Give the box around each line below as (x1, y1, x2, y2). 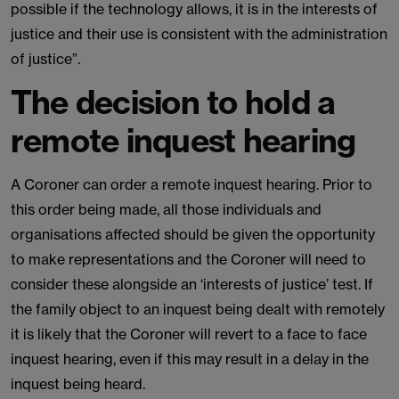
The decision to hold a (11, 82, 336, 122)
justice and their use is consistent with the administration (11, 25, 387, 43)
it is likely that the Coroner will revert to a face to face (11, 325, 367, 343)
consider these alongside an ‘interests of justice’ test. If (11, 275, 373, 293)
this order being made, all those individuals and (11, 200, 322, 218)
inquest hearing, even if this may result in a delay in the (11, 350, 369, 368)
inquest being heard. (11, 375, 145, 393)
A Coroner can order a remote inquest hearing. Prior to (11, 175, 372, 193)
